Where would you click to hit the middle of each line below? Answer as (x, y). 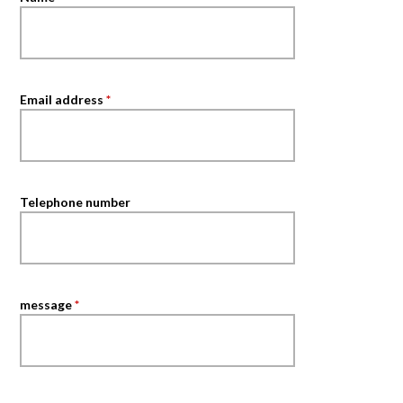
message (46, 304)
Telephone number (76, 201)
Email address (62, 99)
